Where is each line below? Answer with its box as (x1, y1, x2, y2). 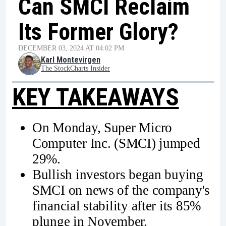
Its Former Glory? (18, 18, 179, 45)
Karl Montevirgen (41, 55, 100, 65)
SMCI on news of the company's (32, 182, 210, 198)
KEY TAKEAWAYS (12, 83, 179, 111)
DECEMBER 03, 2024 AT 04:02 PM (18, 44, 124, 52)
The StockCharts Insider (41, 65, 110, 72)
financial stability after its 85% (32, 198, 201, 213)
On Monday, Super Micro (32, 120, 173, 135)
